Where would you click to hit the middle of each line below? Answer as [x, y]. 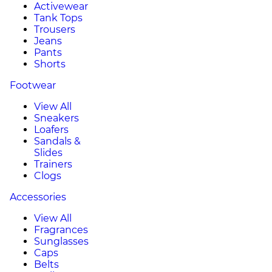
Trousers [55, 29]
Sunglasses [61, 241]
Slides [48, 153]
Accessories [38, 197]
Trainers [53, 164]
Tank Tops [58, 18]
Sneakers [56, 118]
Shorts [50, 64]
